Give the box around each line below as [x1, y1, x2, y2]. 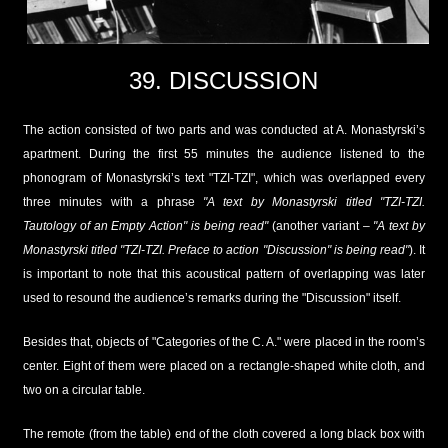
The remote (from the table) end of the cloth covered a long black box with [22, 426, 426, 441]
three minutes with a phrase [22, 194, 203, 209]
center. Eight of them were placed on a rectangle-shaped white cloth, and [22, 358, 426, 373]
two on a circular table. [22, 382, 145, 397]
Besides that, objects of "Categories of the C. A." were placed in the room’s [22, 334, 426, 349]
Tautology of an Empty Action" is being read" [22, 218, 268, 233]
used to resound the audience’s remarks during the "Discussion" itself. [22, 290, 401, 305]
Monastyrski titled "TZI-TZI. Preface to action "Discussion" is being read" [22, 242, 409, 257]
